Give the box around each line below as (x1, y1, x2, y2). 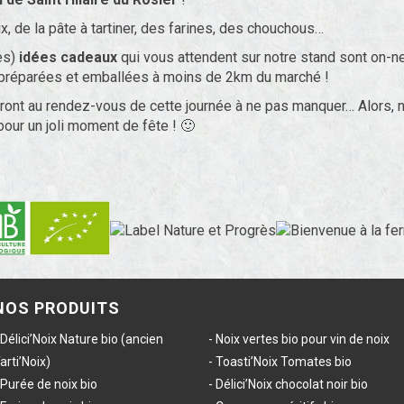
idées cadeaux (15, 49, 117, 66)
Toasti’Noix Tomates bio (216, 354, 352, 369)
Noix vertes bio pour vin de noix (216, 332, 390, 346)
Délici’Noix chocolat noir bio (216, 377, 368, 391)
